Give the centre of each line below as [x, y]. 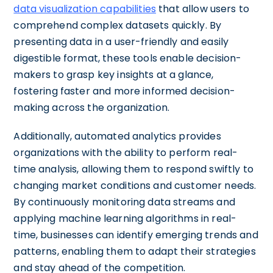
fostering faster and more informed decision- [124, 91]
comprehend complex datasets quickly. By [118, 25]
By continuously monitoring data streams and [124, 202]
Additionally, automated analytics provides [117, 136]
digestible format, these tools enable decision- [128, 58]
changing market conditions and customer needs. [135, 186]
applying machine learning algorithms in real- [125, 218]
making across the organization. [92, 108]
